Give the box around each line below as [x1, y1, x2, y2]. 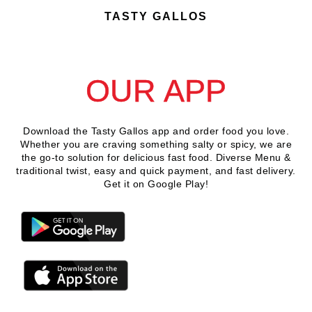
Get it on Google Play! [104, 178, 208, 189]
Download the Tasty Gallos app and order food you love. [23, 125, 289, 136]
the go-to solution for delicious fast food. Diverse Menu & [21, 151, 291, 163]
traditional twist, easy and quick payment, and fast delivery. [16, 164, 296, 176]
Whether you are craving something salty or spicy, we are [20, 138, 292, 150]
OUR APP [86, 72, 226, 109]
